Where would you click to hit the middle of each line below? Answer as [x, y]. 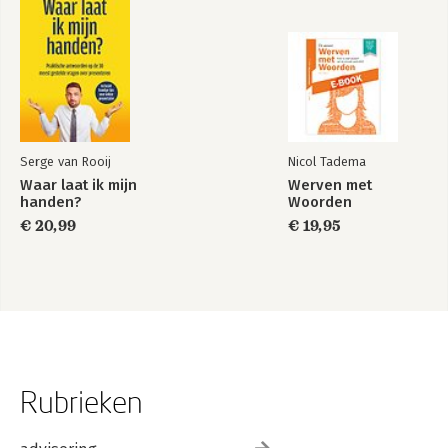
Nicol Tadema [327, 161]
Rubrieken [81, 401]
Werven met [330, 184]
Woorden [320, 201]
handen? [50, 201]
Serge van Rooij [65, 161]
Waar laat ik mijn [78, 184]
